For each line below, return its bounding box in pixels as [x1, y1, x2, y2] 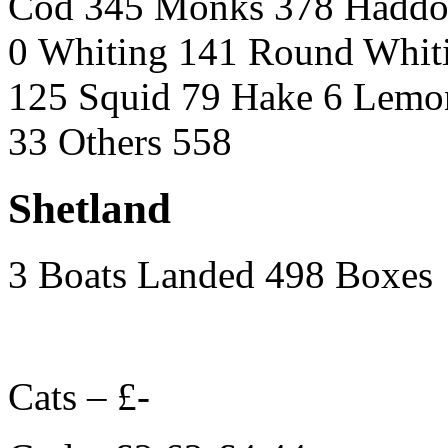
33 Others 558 [8, 119, 232, 163]
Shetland [8, 184, 171, 232]
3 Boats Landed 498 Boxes [8, 253, 433, 297]
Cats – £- [8, 375, 150, 419]
